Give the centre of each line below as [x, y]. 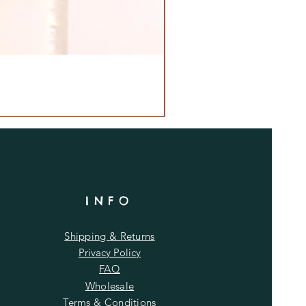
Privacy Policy [110, 252]
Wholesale [110, 286]
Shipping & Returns [110, 236]
